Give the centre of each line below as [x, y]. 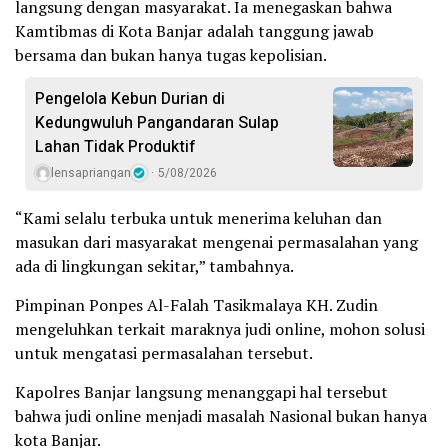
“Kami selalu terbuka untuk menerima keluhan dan [198, 217]
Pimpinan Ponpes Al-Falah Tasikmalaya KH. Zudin [196, 304]
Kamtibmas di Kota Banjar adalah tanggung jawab [194, 30]
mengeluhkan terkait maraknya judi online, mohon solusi [220, 328]
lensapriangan [91, 172]
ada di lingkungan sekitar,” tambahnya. [154, 265]
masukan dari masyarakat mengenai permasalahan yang [216, 241]
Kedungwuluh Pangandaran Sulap [157, 122]
